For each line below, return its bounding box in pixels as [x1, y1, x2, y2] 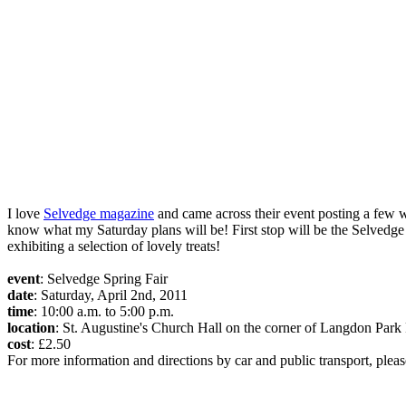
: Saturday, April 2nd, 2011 [34, 287, 188, 304]
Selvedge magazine [43, 206, 154, 222]
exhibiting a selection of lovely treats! [7, 238, 220, 255]
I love [7, 206, 43, 222]
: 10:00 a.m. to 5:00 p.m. [34, 304, 174, 320]
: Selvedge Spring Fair [40, 271, 168, 287]
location [7, 320, 55, 336]
